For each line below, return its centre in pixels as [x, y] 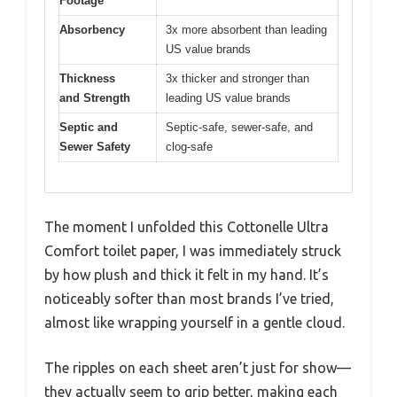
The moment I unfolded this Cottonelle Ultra [187, 227]
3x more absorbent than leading [246, 29]
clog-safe [189, 146]
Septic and [89, 127]
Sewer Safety [95, 146]
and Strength [95, 97]
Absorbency [92, 29]
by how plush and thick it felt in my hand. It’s [187, 275]
